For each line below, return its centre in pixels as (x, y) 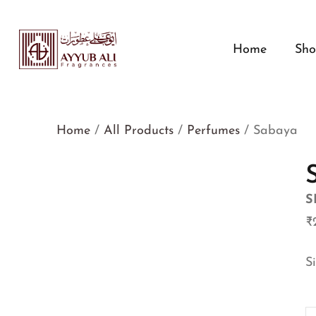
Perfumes (213, 131)
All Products (139, 131)
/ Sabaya (269, 131)
